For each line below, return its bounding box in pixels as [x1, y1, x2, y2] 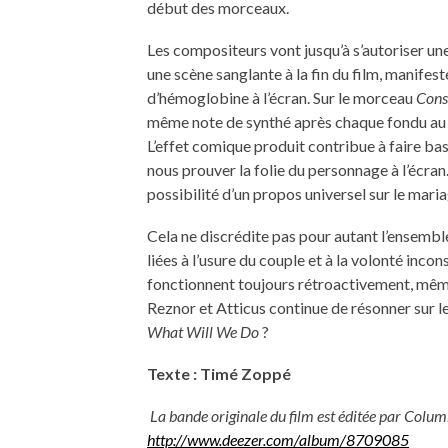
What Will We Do [147, 321, 262, 341]
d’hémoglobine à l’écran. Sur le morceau [147, 87, 416, 107]
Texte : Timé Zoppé [147, 363, 291, 383]
